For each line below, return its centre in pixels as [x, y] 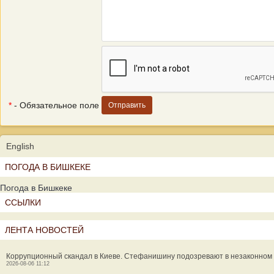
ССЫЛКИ [23, 202]
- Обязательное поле [55, 105]
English [20, 146]
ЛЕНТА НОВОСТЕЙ [44, 230]
